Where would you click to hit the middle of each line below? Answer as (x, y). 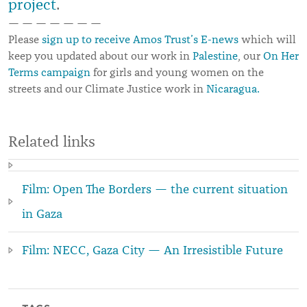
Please (25, 39)
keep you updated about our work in (100, 56)
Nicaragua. (233, 89)
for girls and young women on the (177, 72)
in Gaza (42, 213)
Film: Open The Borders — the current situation (155, 189)
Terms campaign (49, 72)
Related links (52, 141)
